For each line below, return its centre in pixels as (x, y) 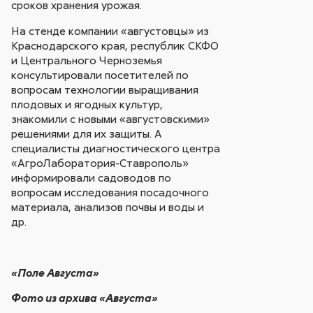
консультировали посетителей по (100, 74)
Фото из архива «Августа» (85, 298)
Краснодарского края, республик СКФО (115, 45)
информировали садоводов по (92, 177)
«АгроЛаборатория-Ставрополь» (100, 162)
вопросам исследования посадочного (110, 192)
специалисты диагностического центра (116, 148)
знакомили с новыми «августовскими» (111, 118)
